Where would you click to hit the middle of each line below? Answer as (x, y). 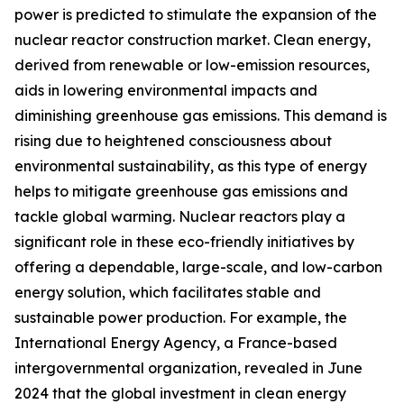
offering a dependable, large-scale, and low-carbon (198, 267)
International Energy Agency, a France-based (176, 343)
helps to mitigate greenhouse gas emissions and (181, 192)
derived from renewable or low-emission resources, (192, 65)
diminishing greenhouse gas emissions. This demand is (201, 116)
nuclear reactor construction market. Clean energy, (193, 40)
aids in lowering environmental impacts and (166, 91)
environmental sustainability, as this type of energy (191, 166)
